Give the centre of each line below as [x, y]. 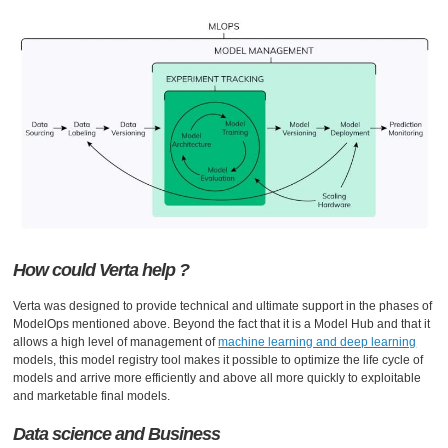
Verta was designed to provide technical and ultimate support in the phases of [223, 306]
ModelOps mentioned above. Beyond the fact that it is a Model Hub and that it [222, 324]
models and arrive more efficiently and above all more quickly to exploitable [217, 378]
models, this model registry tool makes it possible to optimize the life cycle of [218, 360]
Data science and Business [119, 433]
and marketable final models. [92, 396]
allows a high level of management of [116, 342]
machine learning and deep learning [317, 342]
